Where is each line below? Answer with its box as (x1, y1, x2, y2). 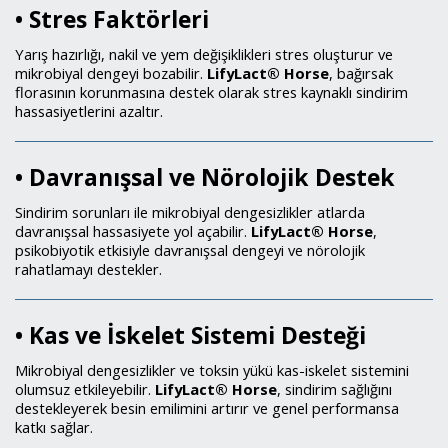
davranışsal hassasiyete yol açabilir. (15, 220, 251, 241)
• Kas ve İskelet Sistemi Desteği (15, 318, 366, 351)
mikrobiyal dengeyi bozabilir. (15, 62, 207, 83)
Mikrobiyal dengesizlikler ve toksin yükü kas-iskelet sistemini (15, 359, 409, 380)
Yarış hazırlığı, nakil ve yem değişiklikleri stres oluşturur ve (15, 43, 393, 64)
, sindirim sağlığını (277, 378, 392, 399)
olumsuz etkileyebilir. (15, 378, 155, 399)
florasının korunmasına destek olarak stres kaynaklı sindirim (15, 81, 408, 102)
